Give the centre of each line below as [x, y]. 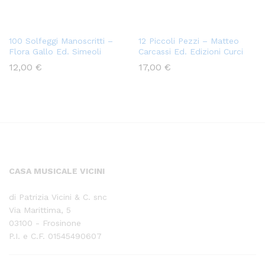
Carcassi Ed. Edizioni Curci [191, 52]
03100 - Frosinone [45, 223]
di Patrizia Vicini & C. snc [58, 197]
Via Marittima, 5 [40, 210]
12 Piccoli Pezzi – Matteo [189, 41]
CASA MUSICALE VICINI [57, 171]
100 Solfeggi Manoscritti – [61, 41]
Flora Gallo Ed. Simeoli [55, 52]
